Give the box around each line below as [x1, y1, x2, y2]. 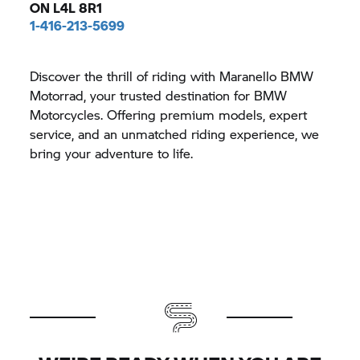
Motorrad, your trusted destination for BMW [30, 86, 288, 104]
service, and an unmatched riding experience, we [30, 125, 320, 143]
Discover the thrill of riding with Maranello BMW [30, 67, 314, 85]
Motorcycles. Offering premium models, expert [30, 105, 308, 124]
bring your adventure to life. [30, 144, 194, 162]
